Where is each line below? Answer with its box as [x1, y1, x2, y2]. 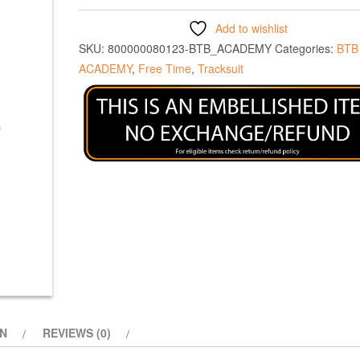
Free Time [138, 59, 191, 76]
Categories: [275, 39, 337, 56]
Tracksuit [198, 59, 243, 76]
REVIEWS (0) [43, 324, 111, 341]
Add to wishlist [215, 19, 288, 36]
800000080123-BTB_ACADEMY [108, 39, 272, 56]
